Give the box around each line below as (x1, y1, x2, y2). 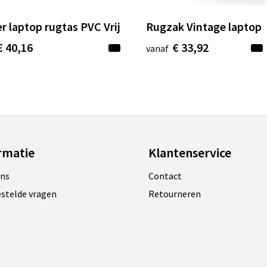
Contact (148, 170, 182, 182)
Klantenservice (148, 144, 231, 162)
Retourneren (148, 188, 201, 200)
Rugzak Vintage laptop (146, 19, 262, 35)
